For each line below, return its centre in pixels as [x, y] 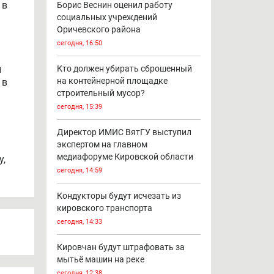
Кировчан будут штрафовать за [120, 247]
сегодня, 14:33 [79, 222]
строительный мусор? [101, 93]
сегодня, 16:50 [79, 43]
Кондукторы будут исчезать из [119, 196]
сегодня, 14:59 [79, 171]
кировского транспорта [104, 208]
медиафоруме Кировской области [125, 157]
